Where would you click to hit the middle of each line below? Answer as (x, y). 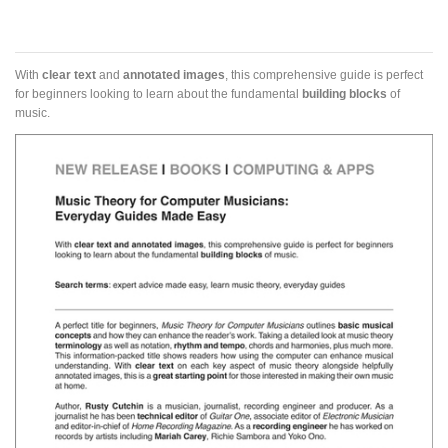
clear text (69, 75)
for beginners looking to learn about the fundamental (158, 94)
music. (32, 113)
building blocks (344, 94)
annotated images (174, 75)
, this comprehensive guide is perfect (324, 75)
